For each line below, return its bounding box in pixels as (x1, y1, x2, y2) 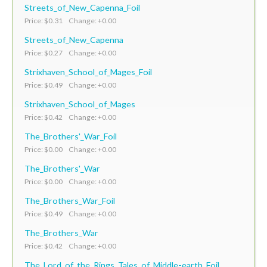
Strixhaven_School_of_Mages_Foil (24, 66, 152, 77)
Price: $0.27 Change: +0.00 (24, 48, 116, 57)
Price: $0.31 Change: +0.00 (24, 15, 116, 25)
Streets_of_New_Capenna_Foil (24, 2, 140, 13)
